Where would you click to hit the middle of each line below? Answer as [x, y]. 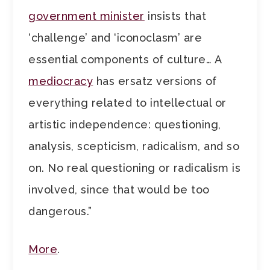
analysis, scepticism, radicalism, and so [134, 146]
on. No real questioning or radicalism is [135, 168]
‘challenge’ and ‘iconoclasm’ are [115, 38]
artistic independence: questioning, [125, 125]
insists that [175, 16]
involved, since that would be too [119, 190]
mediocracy [61, 81]
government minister [86, 16]
